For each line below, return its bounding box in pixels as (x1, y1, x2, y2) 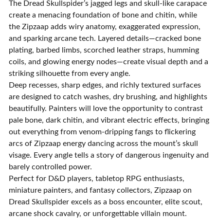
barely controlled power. (9, 163, 92, 171)
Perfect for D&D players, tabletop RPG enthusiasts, (9, 175, 184, 182)
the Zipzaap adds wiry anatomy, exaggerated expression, (9, 23, 200, 31)
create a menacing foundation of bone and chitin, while (9, 11, 197, 19)
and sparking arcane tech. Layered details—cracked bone (9, 35, 201, 42)
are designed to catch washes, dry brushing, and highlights (9, 93, 207, 101)
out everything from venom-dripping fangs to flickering (9, 128, 196, 136)
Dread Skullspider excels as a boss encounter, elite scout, (9, 198, 202, 206)
